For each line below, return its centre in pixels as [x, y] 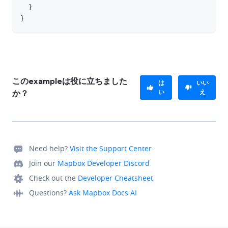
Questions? [48, 193]
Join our [42, 163]
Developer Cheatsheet [116, 178]
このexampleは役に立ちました [70, 81]
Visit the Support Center [111, 148]
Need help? [48, 148]
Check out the [52, 178]
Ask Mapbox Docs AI [103, 193]
